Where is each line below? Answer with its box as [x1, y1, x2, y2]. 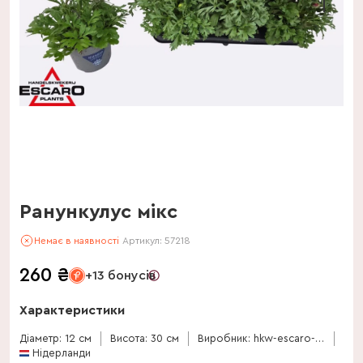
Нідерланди [32, 348, 91, 358]
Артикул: [122, 236, 164, 246]
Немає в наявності [34, 236, 119, 246]
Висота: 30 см [110, 333, 179, 344]
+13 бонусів [85, 269, 156, 282]
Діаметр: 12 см [19, 333, 92, 344]
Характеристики [19, 304, 125, 317]
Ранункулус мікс [19, 203, 177, 222]
